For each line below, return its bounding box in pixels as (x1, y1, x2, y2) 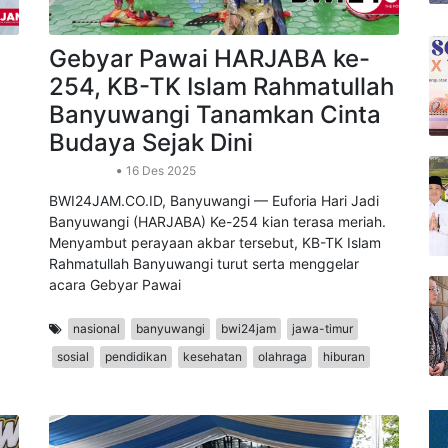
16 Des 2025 (123, 223, 196, 239)
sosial (57, 409, 89, 425)
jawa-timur (292, 381, 353, 397)
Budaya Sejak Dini (49, 188, 253, 218)
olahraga (258, 409, 307, 425)
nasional (73, 381, 120, 397)
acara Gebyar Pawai (49, 336, 181, 354)
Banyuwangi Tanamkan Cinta (49, 160, 381, 190)
